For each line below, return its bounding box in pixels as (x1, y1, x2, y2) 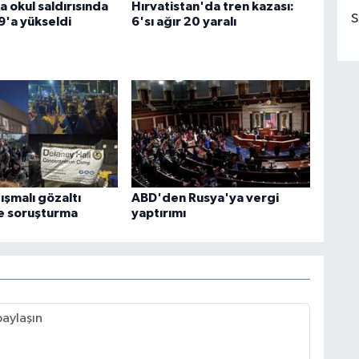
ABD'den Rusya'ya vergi (131, 192, 279, 205)
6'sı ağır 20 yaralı (131, 14, 236, 28)
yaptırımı (131, 207, 186, 220)
